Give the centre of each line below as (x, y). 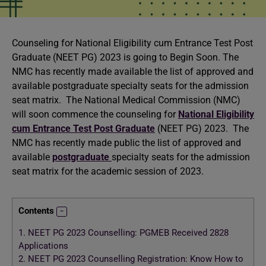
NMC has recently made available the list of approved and (133, 72)
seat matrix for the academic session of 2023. (108, 171)
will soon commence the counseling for (95, 114)
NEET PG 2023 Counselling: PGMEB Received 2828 (127, 233)
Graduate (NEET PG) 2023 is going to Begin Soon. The (125, 57)
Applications (45, 246)
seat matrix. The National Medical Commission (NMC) (126, 100)
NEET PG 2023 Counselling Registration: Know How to (134, 259)
